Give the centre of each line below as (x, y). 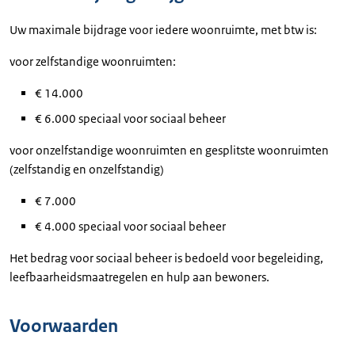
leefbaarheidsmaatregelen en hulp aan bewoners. (139, 277)
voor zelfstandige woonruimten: (93, 61)
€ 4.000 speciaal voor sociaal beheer (130, 226)
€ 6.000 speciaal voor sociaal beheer (130, 118)
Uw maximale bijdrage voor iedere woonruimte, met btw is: (164, 30)
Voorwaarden (64, 326)
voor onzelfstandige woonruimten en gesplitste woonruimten (169, 150)
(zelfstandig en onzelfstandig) (87, 169)
